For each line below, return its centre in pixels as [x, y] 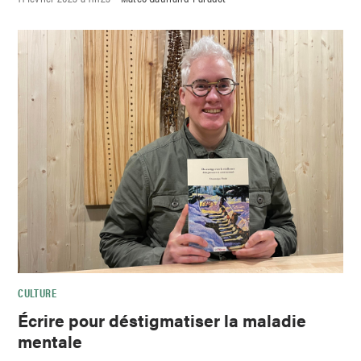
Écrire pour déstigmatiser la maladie [162, 320]
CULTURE [37, 293]
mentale [50, 341]
